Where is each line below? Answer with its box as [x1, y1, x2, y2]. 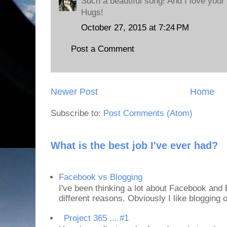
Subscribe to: [51, 108, 103, 118]
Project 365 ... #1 [64, 213, 129, 223]
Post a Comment [71, 44, 134, 54]
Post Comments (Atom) [103, 108, 193, 118]
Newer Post [51, 86, 98, 97]
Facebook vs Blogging [59, 172, 143, 182]
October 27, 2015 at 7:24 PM [81, 22, 189, 32]
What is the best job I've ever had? [51, 139, 218, 151]
